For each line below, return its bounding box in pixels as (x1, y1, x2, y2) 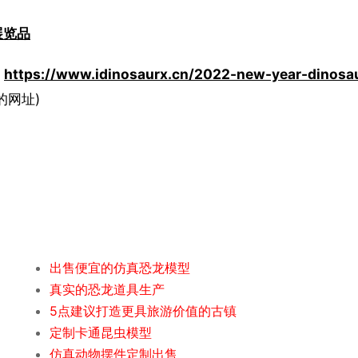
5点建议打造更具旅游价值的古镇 (50, 303, 237, 320)
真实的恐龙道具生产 (50, 281, 165, 298)
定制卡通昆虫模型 (50, 324, 153, 341)
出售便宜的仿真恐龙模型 (50, 260, 191, 276)
